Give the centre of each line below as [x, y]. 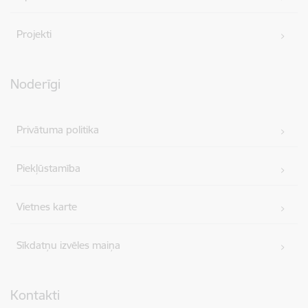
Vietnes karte [47, 206]
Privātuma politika [58, 129]
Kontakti [35, 295]
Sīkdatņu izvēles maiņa [69, 245]
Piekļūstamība [49, 168]
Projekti [34, 34]
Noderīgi [35, 84]
